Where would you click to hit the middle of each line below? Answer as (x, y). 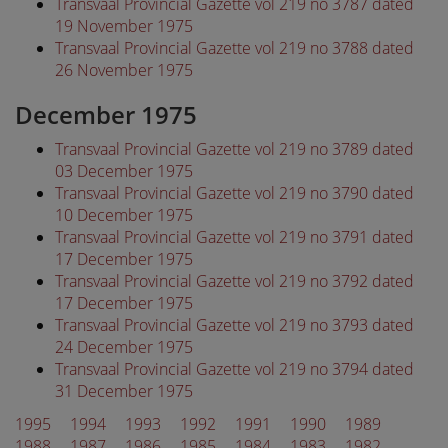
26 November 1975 (124, 69)
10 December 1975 (124, 215)
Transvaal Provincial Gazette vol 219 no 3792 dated (234, 281)
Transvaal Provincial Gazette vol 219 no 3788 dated (234, 47)
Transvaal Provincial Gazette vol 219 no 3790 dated (234, 193)
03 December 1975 (124, 171)
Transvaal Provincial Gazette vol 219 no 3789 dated (234, 149)
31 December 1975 (124, 391)
